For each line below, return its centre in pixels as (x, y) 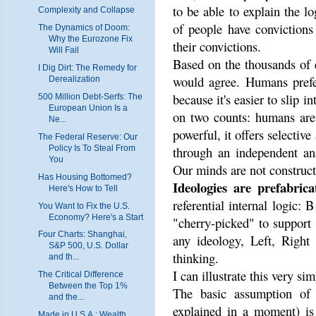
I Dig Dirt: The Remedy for (87, 67)
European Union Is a (88, 108)
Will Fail (63, 50)
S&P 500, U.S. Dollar (88, 246)
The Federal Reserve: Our (87, 136)
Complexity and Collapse (86, 10)
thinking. (196, 258)
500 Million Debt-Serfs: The (90, 96)
